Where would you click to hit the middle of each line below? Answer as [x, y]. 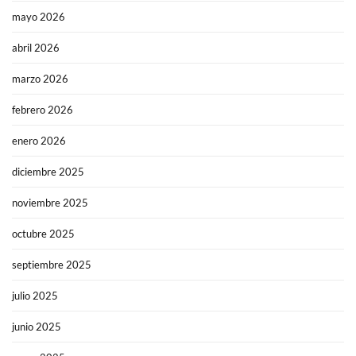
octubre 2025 [43, 234]
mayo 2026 [39, 17]
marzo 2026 [40, 79]
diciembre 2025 [48, 172]
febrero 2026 [43, 110]
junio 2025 [37, 327]
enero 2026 [39, 141]
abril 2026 [36, 48]
